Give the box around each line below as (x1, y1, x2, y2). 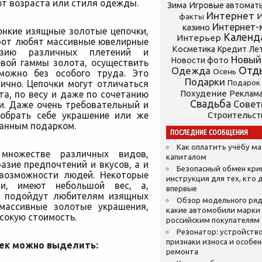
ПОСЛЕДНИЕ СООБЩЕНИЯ (170, 128, 248, 137)
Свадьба (190, 98, 231, 109)
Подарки (185, 76, 225, 87)
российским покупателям (166, 216, 260, 225)
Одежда (171, 65, 211, 76)
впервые (166, 184, 197, 193)
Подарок (227, 78, 260, 87)
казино (182, 22, 210, 32)
